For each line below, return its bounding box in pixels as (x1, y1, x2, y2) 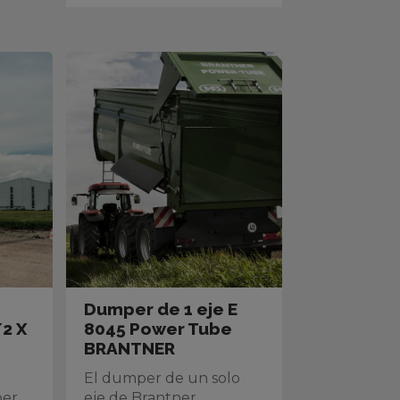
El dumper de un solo (84, 370, 241, 387)
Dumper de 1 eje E (84, 299, 238, 319)
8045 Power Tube (84, 319, 233, 338)
